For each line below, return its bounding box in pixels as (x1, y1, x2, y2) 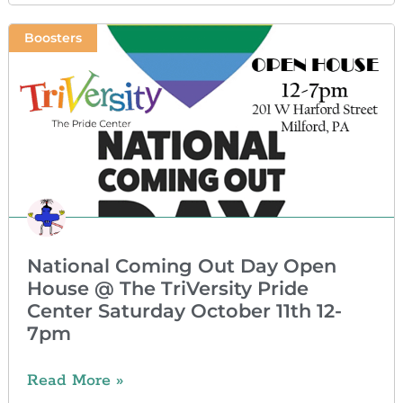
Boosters (23, 30, 82, 47)
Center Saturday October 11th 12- (26, 300, 342, 323)
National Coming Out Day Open (26, 255, 336, 278)
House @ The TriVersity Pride (26, 277, 309, 300)
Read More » (26, 371, 123, 391)
